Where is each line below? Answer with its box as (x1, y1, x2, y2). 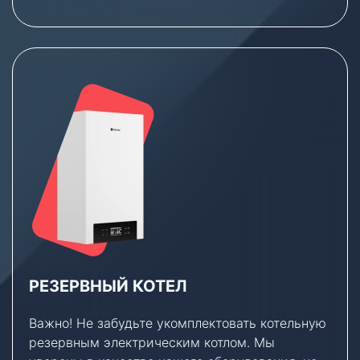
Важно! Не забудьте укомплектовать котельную (29, 315, 326, 332)
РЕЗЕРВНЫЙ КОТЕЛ (29, 276, 187, 297)
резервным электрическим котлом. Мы (29, 334, 275, 351)
